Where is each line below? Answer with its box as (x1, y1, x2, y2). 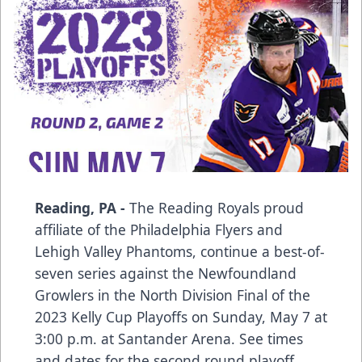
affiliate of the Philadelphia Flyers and (35, 219, 283, 239)
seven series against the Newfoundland (35, 263, 297, 283)
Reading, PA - (35, 197, 129, 217)
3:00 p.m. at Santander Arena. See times (35, 328, 303, 348)
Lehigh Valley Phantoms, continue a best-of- (35, 241, 325, 261)
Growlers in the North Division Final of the (35, 284, 310, 305)
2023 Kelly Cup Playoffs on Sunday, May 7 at (35, 306, 327, 326)
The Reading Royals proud (129, 197, 304, 217)
